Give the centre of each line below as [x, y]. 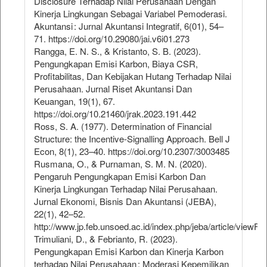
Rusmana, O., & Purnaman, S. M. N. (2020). [120, 164]
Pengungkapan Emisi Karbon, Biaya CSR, [116, 64]
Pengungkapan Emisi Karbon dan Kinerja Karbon [129, 252]
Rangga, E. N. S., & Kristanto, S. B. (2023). [117, 51]
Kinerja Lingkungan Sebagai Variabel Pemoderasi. [131, 14]
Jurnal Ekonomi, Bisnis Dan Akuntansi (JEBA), [125, 201]
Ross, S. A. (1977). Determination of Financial [123, 126]
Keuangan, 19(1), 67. [74, 101]
